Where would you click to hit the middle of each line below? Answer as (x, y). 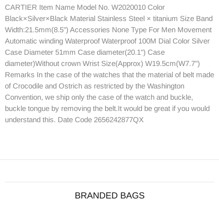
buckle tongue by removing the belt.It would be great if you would (107, 108)
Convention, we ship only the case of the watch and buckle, (99, 97)
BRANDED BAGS (109, 195)
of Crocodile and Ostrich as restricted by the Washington (95, 86)
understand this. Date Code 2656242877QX (74, 119)
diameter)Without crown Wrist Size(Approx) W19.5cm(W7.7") (102, 63)
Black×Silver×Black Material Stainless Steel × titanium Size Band (109, 18)
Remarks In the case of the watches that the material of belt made (109, 74)
